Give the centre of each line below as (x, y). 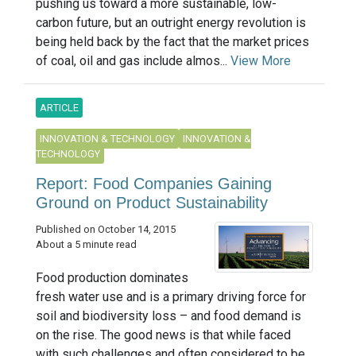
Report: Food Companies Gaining (154, 184)
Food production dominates (112, 277)
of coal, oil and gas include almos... (133, 61)
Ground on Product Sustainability (152, 203)
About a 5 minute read (86, 244)
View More (261, 61)
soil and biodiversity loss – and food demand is (168, 315)
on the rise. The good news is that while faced (163, 335)
